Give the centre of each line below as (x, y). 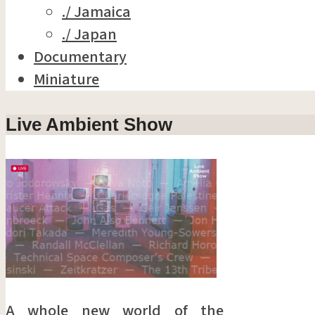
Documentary (80, 57)
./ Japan (89, 34)
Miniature (66, 79)
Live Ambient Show (89, 124)
